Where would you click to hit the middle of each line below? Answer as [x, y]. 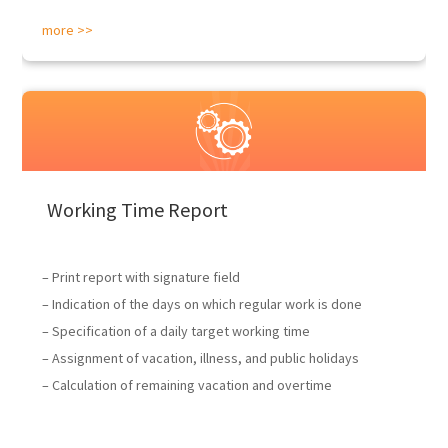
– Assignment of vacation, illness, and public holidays [201, 358]
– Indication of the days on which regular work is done [202, 304]
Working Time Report [138, 209]
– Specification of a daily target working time [176, 331]
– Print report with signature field [141, 277]
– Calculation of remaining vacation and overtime [187, 385]
